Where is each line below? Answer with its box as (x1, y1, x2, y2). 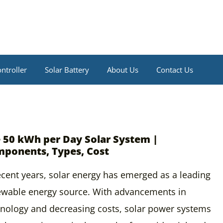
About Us (107, 65, 138, 75)
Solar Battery (45, 65, 89, 75)
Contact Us (156, 65, 193, 75)
